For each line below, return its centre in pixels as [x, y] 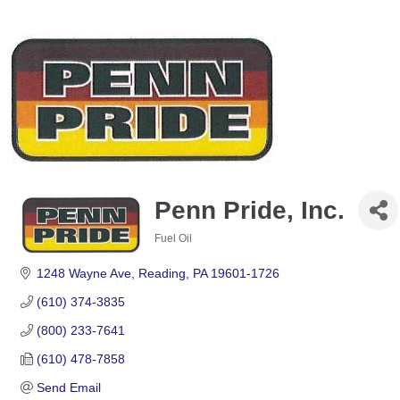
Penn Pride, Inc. [250, 210]
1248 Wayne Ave [83, 273]
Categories [182, 250]
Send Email [68, 387]
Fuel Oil [173, 238]
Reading [162, 273]
